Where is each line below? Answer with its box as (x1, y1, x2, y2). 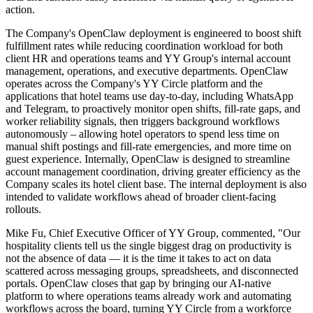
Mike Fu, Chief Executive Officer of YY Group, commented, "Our (6, 226, 300, 239)
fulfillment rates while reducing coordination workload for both (6, 39, 283, 52)
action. (6, 3, 35, 15)
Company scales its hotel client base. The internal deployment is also (6, 177, 307, 190)
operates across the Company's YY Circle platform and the (6, 77, 263, 89)
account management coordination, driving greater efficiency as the (6, 165, 300, 177)
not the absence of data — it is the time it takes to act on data (6, 252, 271, 264)
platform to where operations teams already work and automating (6, 289, 291, 302)
